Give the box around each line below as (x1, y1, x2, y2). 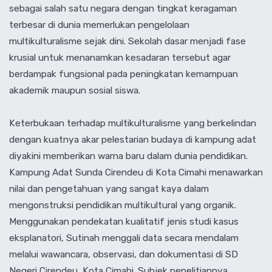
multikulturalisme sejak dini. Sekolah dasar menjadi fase (9, 35, 246, 47)
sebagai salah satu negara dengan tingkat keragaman (9, 2, 237, 14)
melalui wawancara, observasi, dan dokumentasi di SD (9, 248, 238, 260)
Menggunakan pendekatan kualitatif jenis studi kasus (9, 215, 239, 227)
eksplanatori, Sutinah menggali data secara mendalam (9, 231, 239, 243)
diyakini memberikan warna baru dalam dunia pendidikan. (9, 149, 248, 161)
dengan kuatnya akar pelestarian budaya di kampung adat (9, 133, 256, 145)
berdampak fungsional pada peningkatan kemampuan (9, 67, 238, 80)
